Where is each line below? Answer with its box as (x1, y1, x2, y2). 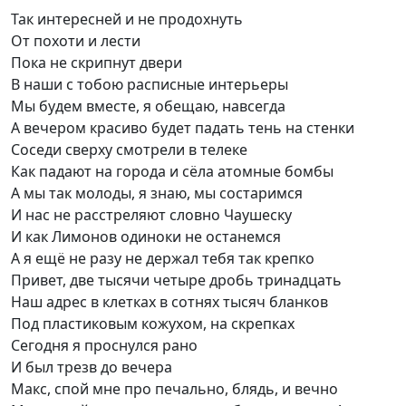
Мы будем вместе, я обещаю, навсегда (11, 96, 285, 116)
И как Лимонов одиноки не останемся (11, 227, 281, 246)
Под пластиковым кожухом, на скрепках (11, 314, 295, 333)
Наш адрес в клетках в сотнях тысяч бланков (11, 292, 328, 312)
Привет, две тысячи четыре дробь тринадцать (11, 270, 342, 290)
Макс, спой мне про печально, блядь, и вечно (11, 379, 338, 399)
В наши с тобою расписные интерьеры (11, 74, 288, 94)
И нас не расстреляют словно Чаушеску (11, 205, 292, 225)
